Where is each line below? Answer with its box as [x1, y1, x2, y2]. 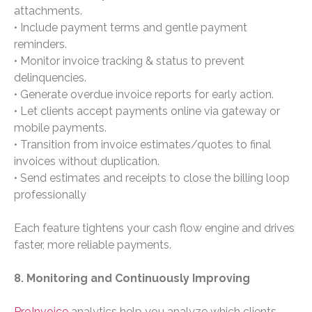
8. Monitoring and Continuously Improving [14, 272, 250, 286]
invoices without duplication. [14, 155, 159, 169]
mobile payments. [14, 121, 107, 135]
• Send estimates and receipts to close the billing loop [14, 171, 290, 185]
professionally [14, 188, 86, 202]
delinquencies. [14, 71, 86, 85]
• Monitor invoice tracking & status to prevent [14, 54, 244, 68]
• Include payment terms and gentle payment [14, 21, 247, 35]
